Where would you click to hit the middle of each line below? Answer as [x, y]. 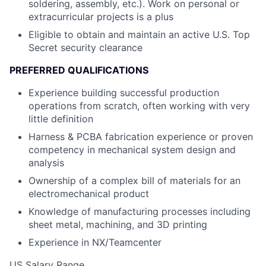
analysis [46, 163]
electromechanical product [89, 194]
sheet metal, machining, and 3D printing [118, 225]
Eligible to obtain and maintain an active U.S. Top [139, 35]
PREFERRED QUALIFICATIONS [79, 70]
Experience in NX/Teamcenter [95, 243]
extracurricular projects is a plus [101, 17]
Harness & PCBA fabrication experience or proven [141, 137]
